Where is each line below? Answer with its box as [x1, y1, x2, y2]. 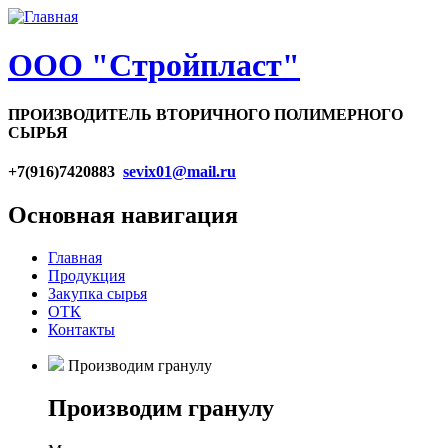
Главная [48, 249, 102, 267]
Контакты [48, 321, 115, 339]
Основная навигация [8, 202, 238, 229]
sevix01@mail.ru [123, 163, 236, 181]
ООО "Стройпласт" [8, 47, 300, 84]
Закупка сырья [48, 285, 147, 303]
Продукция [48, 267, 125, 285]
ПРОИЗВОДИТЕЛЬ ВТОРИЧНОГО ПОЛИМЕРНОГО [8, 105, 403, 123]
